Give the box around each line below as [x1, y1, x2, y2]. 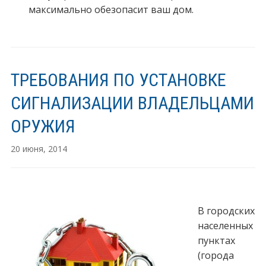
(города [197, 249, 234, 262]
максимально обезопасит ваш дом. [28, 3, 194, 17]
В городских [197, 204, 255, 218]
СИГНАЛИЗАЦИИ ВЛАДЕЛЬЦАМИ [10, 93, 254, 114]
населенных [197, 219, 253, 233]
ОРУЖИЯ [10, 116, 75, 137]
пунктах [197, 234, 235, 248]
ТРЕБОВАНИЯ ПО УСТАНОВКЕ [10, 69, 226, 91]
